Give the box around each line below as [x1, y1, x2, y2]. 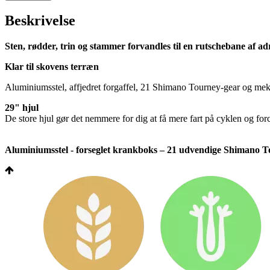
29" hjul [5, 102, 39, 113]
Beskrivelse [5, 13, 75, 29]
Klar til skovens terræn [5, 61, 99, 72]
